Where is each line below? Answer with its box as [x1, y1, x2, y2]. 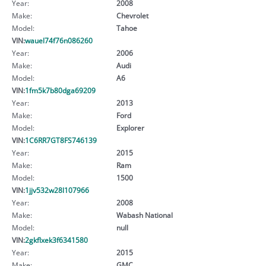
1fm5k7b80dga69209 [25, 85, 96, 95]
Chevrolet [116, 10, 148, 20]
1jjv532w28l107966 [25, 185, 89, 195]
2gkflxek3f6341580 [25, 235, 88, 245]
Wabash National [116, 210, 173, 220]
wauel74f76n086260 [25, 35, 93, 45]
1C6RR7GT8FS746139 [25, 135, 97, 145]
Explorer [116, 122, 144, 132]
